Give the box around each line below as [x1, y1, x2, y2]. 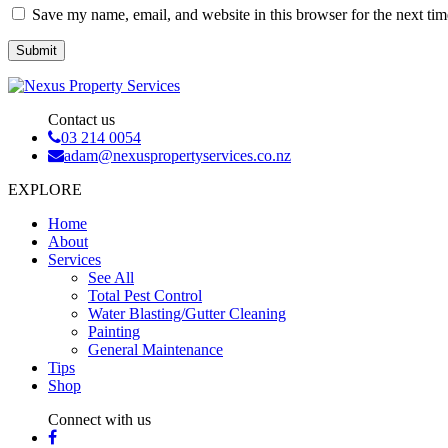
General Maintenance [88, 341, 223, 359]
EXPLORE [8, 181, 82, 199]
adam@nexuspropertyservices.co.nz [64, 147, 291, 165]
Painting [88, 323, 140, 341]
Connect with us [48, 411, 151, 429]
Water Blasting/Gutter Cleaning [88, 305, 286, 323]
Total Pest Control [88, 287, 202, 305]
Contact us [48, 111, 115, 129]
